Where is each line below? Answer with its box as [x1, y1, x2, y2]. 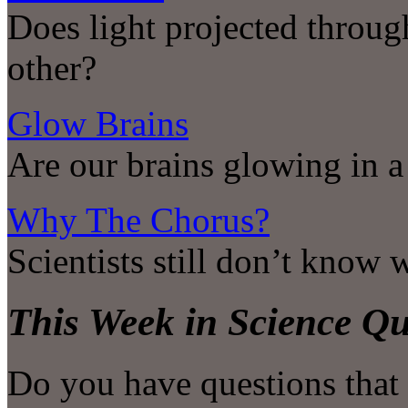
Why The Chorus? [7, 200, 270, 240]
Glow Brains [7, 104, 189, 144]
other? [7, 48, 97, 88]
